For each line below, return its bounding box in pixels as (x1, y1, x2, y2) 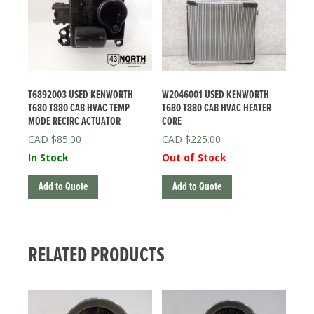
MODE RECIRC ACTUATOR (28, 114, 121, 129)
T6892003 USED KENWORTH (28, 87, 133, 102)
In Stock (28, 150, 69, 164)
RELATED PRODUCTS (28, 242, 165, 270)
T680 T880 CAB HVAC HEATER (162, 100, 272, 116)
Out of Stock (162, 150, 227, 164)
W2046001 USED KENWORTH (162, 87, 270, 102)
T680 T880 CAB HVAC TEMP (28, 100, 130, 116)
